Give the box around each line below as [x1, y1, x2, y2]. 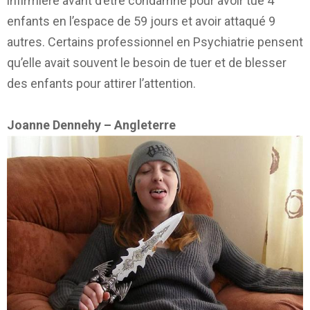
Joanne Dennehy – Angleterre [7, 117, 176, 132]
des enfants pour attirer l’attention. [7, 75, 196, 91]
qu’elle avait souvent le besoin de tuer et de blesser [7, 55, 286, 70]
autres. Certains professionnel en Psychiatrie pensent [7, 34, 303, 49]
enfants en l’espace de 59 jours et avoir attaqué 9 [7, 13, 275, 28]
